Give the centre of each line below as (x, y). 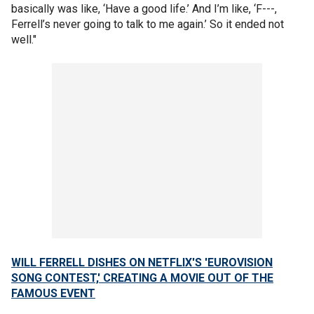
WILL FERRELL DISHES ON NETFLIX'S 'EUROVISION (142, 262)
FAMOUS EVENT (53, 293)
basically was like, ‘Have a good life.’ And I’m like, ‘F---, (144, 8)
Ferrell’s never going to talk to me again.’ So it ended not (148, 24)
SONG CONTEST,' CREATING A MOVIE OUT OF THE (142, 278)
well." (24, 39)
